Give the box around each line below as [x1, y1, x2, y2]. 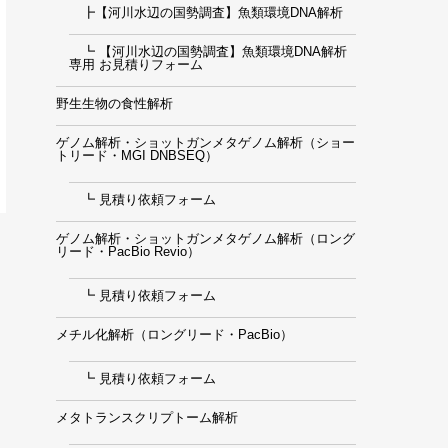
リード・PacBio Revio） [56, 244, 200, 259]
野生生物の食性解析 [56, 96, 173, 111]
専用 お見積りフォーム [69, 57, 203, 72]
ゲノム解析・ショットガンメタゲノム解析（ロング [56, 231, 355, 246]
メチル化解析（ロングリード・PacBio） [56, 327, 293, 342]
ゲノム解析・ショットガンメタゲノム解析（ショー [56, 135, 355, 150]
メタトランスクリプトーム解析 [56, 410, 238, 425]
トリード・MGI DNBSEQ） [56, 148, 218, 163]
